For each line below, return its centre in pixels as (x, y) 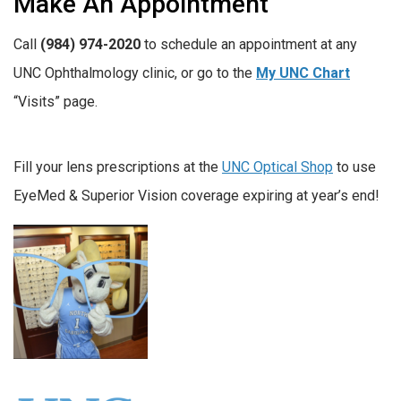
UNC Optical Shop (277, 166)
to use (354, 166)
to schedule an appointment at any (251, 45)
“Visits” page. (55, 102)
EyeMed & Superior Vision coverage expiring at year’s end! (196, 195)
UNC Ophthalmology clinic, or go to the (135, 73)
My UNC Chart (303, 73)
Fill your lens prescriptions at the (118, 166)
